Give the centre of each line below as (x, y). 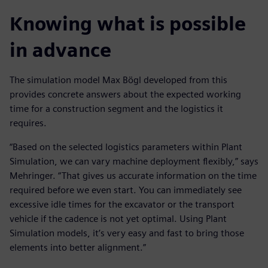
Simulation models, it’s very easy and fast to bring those (127, 233)
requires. (28, 123)
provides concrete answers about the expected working (125, 95)
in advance (60, 50)
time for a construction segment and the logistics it (116, 109)
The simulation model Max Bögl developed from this (118, 80)
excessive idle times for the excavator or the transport (122, 205)
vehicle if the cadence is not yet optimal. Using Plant (118, 219)
